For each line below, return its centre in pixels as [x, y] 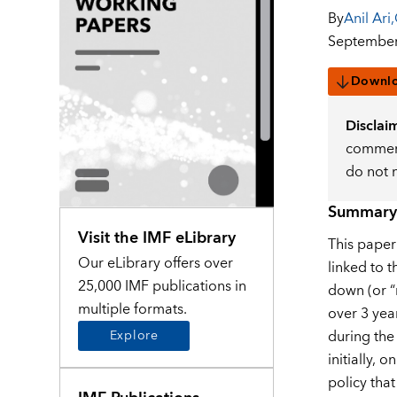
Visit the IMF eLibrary [157, 237]
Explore [134, 335]
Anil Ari [367, 19]
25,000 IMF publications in [163, 286]
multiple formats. [133, 309]
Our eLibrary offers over [156, 263]
